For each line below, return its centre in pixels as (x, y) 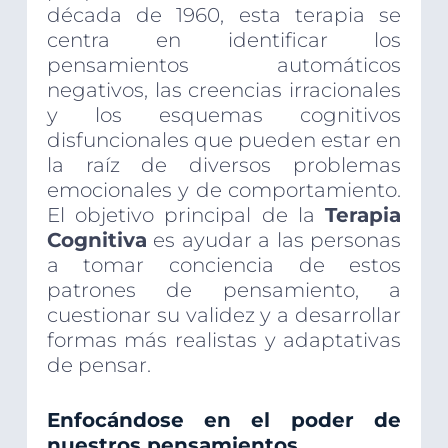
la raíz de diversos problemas (224, 165)
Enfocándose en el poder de (224, 420)
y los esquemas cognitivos (224, 115)
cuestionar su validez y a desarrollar (224, 315)
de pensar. (98, 365)
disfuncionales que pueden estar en (224, 140)
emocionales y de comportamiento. (224, 190)
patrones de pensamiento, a (224, 290)
